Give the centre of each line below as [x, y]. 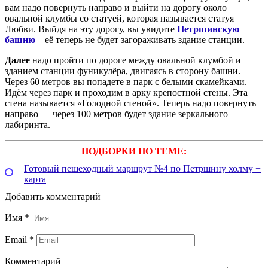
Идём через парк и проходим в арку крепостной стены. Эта [126, 93]
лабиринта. [28, 125]
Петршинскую [208, 29]
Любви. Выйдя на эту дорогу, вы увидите [91, 29]
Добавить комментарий [53, 197]
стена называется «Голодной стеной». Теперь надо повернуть [130, 103]
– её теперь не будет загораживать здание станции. [140, 40]
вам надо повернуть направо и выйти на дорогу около [116, 8]
